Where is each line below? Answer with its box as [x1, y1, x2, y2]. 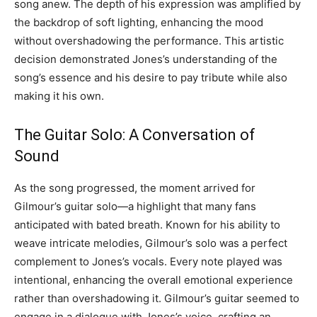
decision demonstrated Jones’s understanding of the [14, 52, 277, 67]
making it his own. [14, 89, 104, 103]
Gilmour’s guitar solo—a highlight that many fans [14, 200, 256, 214]
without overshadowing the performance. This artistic [14, 34, 284, 48]
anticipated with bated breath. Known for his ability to [14, 218, 280, 232]
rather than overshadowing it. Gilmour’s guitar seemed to [14, 292, 299, 306]
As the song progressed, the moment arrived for [14, 181, 255, 195]
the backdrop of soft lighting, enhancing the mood [14, 16, 263, 30]
